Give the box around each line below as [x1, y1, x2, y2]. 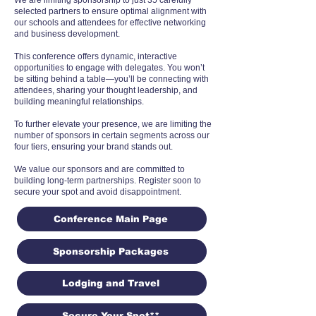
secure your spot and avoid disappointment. [14, 187, 181, 197]
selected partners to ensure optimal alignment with [14, 6, 207, 16]
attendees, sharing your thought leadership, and [14, 85, 197, 95]
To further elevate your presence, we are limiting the [14, 119, 212, 129]
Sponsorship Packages [52, 246, 169, 257]
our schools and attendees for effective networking [14, 18, 206, 28]
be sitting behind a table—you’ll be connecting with [14, 74, 209, 84]
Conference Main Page [53, 214, 168, 224]
